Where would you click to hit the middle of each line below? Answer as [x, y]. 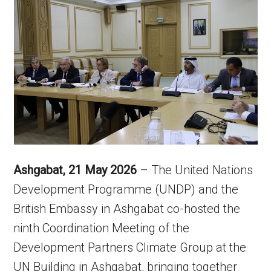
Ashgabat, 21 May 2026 [75, 170]
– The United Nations [195, 170]
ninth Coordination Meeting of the [102, 228]
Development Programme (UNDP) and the [126, 189]
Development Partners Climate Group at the [130, 247]
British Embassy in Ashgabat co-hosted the [127, 209]
